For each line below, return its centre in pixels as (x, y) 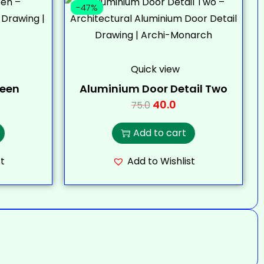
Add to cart (160, 133)
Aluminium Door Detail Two (154, 89)
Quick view (155, 69)
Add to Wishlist (161, 161)
